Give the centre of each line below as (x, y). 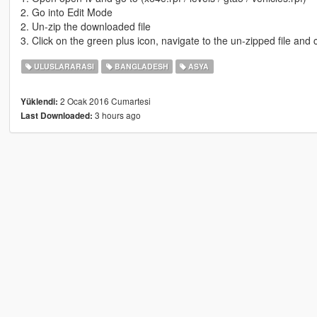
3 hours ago (116, 115)
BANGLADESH (140, 67)
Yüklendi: (39, 102)
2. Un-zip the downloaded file (85, 27)
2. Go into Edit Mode (66, 12)
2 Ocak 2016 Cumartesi (104, 101)
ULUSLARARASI (63, 67)
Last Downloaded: (56, 116)
